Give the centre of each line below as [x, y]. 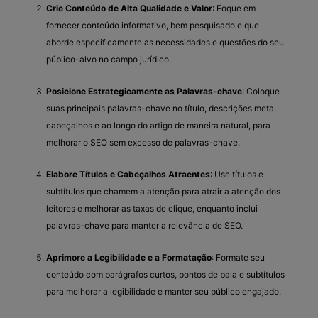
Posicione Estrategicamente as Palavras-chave [144, 91]
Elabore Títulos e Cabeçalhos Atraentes [128, 174]
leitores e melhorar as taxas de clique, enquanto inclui [152, 208]
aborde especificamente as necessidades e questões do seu [165, 42]
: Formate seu [238, 257]
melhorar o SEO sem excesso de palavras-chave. [143, 142]
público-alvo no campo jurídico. [109, 59]
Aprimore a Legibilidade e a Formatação [129, 257]
